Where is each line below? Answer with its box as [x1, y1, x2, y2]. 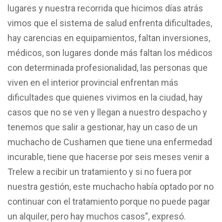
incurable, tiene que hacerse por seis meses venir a [7, 151, 209, 162]
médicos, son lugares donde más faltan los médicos [7, 47, 213, 58]
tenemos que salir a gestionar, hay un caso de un [7, 121, 198, 132]
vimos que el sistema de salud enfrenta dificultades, [7, 17, 214, 28]
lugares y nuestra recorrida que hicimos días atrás [7, 2, 203, 13]
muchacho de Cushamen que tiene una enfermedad [7, 136, 212, 147]
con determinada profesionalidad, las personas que [7, 62, 208, 73]
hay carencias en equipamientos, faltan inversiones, [7, 32, 210, 43]
